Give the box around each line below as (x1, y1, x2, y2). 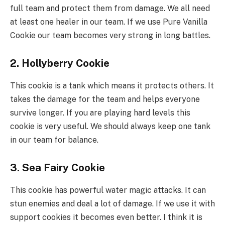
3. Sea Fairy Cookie (10, 162, 105, 174)
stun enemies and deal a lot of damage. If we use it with (10, 198, 215, 208)
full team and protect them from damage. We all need (10, 3, 210, 13)
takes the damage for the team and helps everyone (10, 94, 200, 104)
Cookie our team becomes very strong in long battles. (10, 30, 210, 40)
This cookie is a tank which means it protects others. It (10, 80, 214, 90)
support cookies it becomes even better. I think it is (10, 212, 202, 222)
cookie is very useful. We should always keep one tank (10, 121, 210, 131)
